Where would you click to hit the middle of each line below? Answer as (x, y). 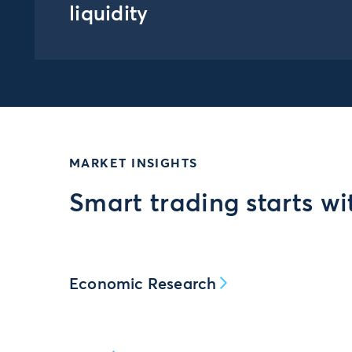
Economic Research (143, 284)
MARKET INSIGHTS (134, 163)
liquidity (109, 15)
